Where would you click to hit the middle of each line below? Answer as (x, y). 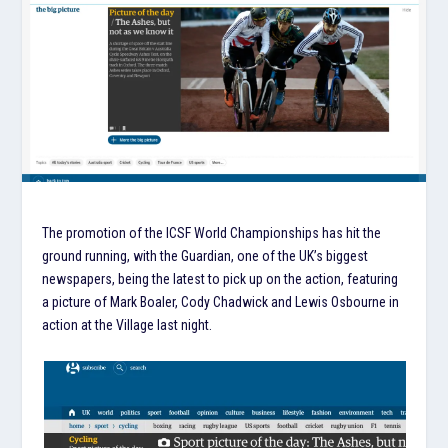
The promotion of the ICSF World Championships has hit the (212, 232)
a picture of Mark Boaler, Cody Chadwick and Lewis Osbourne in (221, 301)
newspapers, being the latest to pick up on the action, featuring (220, 278)
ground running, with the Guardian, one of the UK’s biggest (205, 255)
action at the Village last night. (127, 324)
